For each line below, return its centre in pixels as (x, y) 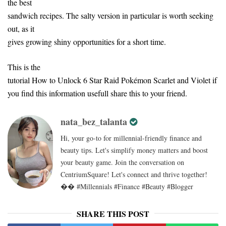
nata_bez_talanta (94, 121)
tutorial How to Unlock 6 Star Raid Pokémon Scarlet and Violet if (112, 80)
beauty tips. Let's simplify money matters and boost (134, 150)
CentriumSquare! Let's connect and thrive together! (134, 174)
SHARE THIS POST (113, 213)
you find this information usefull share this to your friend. (97, 93)
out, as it (21, 28)
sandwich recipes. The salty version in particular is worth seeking (110, 15)
